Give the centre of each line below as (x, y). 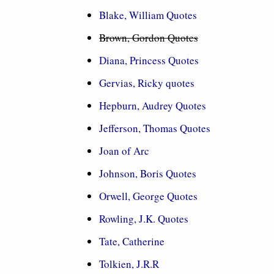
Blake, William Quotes (148, 15)
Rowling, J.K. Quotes (144, 219)
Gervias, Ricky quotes (147, 83)
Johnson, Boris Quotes (148, 173)
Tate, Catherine (132, 241)
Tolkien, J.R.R (129, 264)
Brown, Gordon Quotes (149, 38)
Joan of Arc (124, 151)
